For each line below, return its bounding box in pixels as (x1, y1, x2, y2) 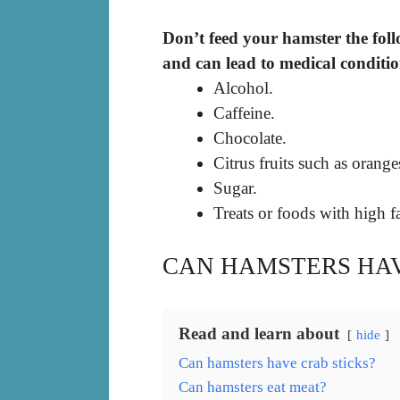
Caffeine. (213, 104, 275, 123)
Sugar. (213, 179, 257, 198)
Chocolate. (213, 129, 287, 148)
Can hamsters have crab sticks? (179, 354, 376, 371)
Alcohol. (213, 79, 273, 98)
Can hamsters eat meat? (179, 378, 327, 396)
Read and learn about (179, 323, 339, 343)
